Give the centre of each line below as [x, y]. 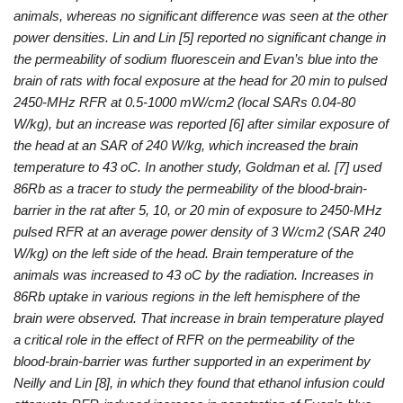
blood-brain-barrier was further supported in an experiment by [192, 362]
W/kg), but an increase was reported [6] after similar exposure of [201, 124]
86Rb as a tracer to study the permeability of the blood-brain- [190, 189]
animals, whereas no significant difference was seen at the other [201, 16]
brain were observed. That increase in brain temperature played [198, 318]
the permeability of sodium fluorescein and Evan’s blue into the [196, 59]
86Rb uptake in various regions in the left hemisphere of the [187, 297]
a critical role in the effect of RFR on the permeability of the [184, 340]
